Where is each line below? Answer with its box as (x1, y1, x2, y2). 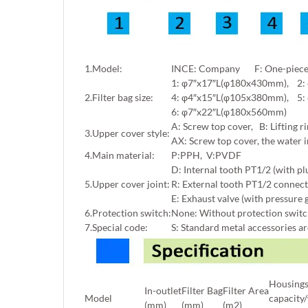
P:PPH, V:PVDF (171, 149, 241, 161)
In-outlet (144, 285, 181, 296)
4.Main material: (85, 149, 155, 161)
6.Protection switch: (85, 207, 171, 219)
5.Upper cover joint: (85, 178, 170, 190)
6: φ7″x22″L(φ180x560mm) (171, 106, 287, 118)
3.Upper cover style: (85, 127, 170, 139)
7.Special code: (85, 221, 148, 233)
